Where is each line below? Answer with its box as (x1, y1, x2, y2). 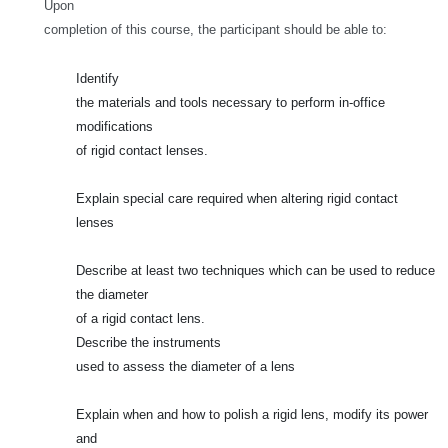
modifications (76, 119, 153, 134)
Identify (76, 71, 119, 86)
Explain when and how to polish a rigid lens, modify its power (76, 407, 428, 422)
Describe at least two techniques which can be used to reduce (76, 263, 435, 278)
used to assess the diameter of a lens (76, 359, 295, 374)
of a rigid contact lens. (76, 311, 205, 326)
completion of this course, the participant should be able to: (44, 22, 387, 37)
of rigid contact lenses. (76, 143, 208, 158)
